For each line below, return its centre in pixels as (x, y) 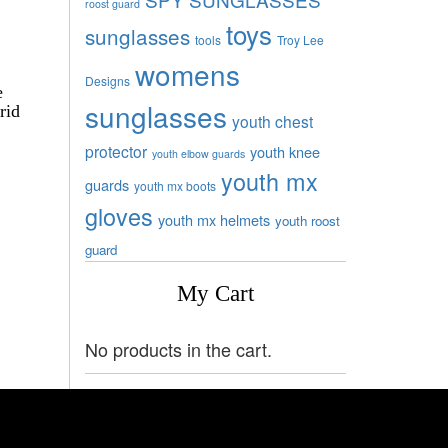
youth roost (307, 220)
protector (115, 150)
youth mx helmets (213, 219)
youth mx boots (174, 185)
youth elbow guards (198, 153)
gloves (118, 215)
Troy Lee (300, 39)
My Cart (215, 293)
